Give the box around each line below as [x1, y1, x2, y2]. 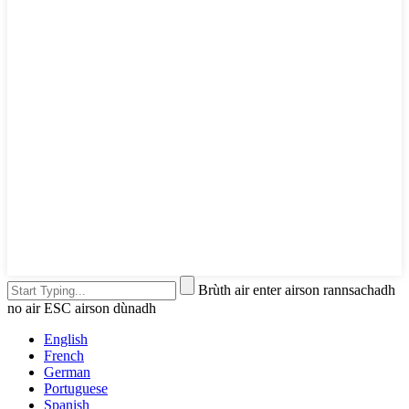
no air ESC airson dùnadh [7, 300, 156, 317]
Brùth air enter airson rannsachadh [198, 282, 395, 299]
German [44, 364, 90, 381]
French [44, 348, 84, 364]
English [44, 331, 88, 348]
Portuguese [44, 381, 108, 397]
